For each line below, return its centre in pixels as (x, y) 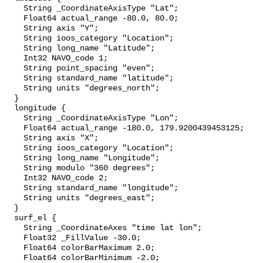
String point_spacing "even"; (14, 69)
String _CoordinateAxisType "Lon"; (14, 119)
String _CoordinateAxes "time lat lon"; (14, 228)
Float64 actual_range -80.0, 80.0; (14, 19)
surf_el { (9, 218)
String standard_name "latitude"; (14, 79)
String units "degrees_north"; (14, 89)
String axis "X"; (14, 139)
